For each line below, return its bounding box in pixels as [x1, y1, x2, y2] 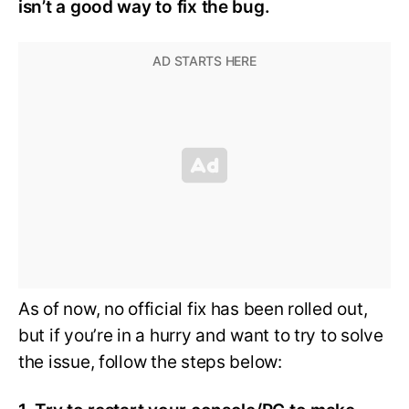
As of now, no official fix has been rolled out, [18, 298, 368, 320]
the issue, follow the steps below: [18, 351, 282, 372]
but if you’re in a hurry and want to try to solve [18, 324, 383, 346]
